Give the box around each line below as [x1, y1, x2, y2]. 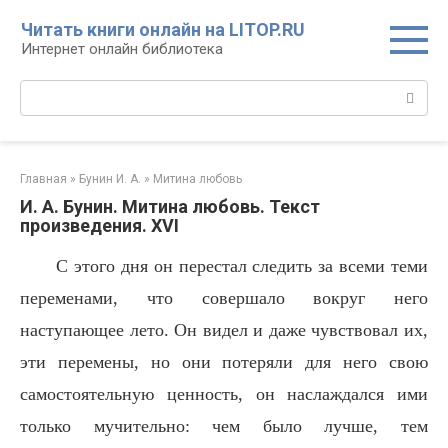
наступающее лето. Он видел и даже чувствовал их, [20, 320, 428, 340]
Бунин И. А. [79, 172, 141, 186]
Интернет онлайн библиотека [21, 40, 223, 58]
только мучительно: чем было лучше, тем [20, 416, 428, 436]
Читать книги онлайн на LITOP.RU [21, 19, 305, 40]
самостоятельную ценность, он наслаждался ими [20, 384, 428, 404]
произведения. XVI [20, 215, 179, 236]
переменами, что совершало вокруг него [20, 288, 428, 308]
